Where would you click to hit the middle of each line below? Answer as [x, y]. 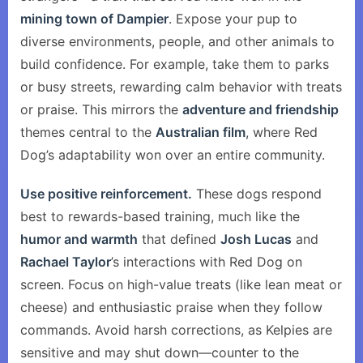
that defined [179, 239]
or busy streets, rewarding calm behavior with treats [181, 87]
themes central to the [88, 132]
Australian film [201, 132]
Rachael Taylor [66, 262]
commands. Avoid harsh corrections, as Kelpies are [176, 330]
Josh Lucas [256, 239]
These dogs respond [257, 194]
